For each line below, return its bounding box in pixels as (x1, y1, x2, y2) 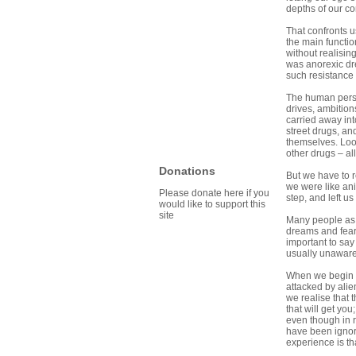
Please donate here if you (159, 188, 269, 199)
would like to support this (159, 199, 265, 211)
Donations (159, 164, 215, 178)
